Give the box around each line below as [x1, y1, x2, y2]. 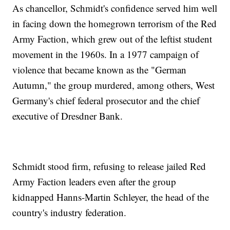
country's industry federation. [12, 206, 127, 219]
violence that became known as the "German [12, 63, 187, 76]
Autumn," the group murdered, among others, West [12, 79, 215, 92]
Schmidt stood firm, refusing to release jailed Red [12, 160, 206, 173]
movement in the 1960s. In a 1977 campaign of [12, 48, 199, 61]
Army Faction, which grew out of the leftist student [12, 32, 213, 46]
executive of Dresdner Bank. [12, 109, 123, 123]
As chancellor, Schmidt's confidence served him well [12, 2, 218, 15]
